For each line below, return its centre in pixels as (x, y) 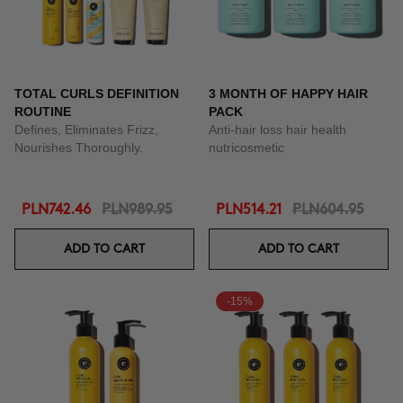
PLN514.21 (249, 210)
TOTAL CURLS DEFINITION (97, 94)
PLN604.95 (328, 210)
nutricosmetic (246, 148)
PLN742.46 (56, 210)
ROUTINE (43, 112)
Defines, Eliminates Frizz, (86, 130)
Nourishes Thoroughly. (79, 148)
